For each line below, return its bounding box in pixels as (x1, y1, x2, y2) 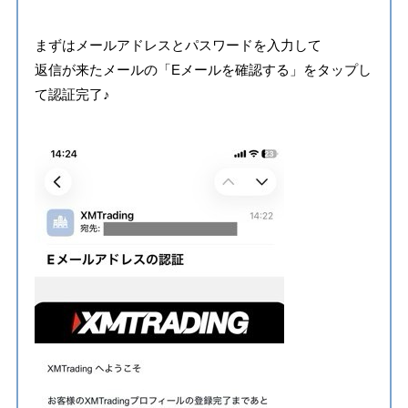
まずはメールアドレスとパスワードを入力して (34, 37, 321, 54)
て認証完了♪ (34, 87, 110, 103)
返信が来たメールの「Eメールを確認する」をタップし (34, 62, 372, 78)
